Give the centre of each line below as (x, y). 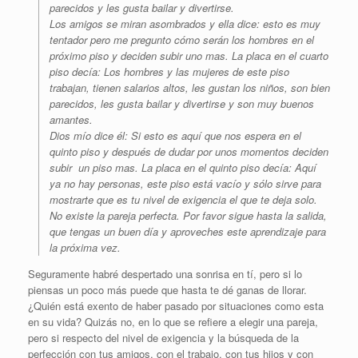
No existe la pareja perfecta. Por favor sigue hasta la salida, (188, 216)
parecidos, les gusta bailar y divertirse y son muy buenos (182, 104)
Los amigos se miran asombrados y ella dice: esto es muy (185, 24)
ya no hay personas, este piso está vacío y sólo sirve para (185, 184)
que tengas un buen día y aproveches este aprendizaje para (188, 232)
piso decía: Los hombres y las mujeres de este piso (169, 72)
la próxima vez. (85, 248)
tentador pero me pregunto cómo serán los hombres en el (182, 40)
